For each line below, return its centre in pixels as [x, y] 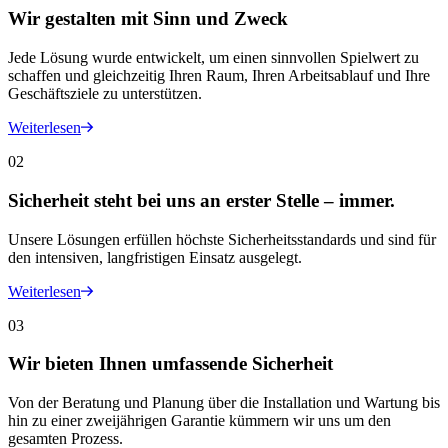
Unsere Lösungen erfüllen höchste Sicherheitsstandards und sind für [222, 239]
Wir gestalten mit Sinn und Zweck [148, 19]
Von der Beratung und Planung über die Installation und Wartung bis [224, 403]
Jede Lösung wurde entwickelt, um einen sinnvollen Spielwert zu [213, 58]
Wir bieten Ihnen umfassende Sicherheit [170, 364]
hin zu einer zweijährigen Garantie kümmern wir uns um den [199, 421]
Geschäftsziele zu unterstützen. [105, 94]
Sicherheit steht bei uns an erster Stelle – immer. [201, 200]
